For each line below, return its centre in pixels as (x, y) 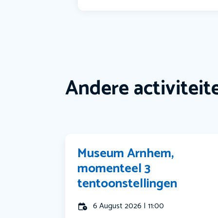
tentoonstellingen (127, 184)
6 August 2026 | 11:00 (129, 206)
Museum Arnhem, (126, 154)
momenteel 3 (114, 169)
